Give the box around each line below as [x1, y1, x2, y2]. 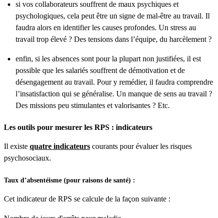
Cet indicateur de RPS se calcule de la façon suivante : [4, 195, 170, 203]
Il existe [4, 142, 30, 150]
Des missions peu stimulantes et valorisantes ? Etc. [16, 101, 170, 110]
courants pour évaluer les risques [90, 142, 192, 150]
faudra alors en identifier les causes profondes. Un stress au [16, 23, 196, 32]
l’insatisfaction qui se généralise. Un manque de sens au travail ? [16, 90, 212, 98]
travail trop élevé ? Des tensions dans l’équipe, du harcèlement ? [16, 35, 212, 44]
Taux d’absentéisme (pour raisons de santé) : [4, 177, 135, 184]
